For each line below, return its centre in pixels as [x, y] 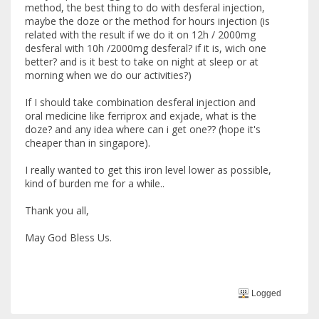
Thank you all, [57, 211]
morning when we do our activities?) [108, 75]
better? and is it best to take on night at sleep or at [142, 62]
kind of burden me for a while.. [95, 184]
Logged [266, 293]
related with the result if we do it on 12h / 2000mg [140, 35]
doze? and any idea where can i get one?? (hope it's [143, 130]
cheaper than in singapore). [88, 143]
